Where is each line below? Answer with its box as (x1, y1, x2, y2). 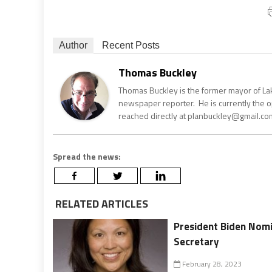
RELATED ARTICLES (53, 195, 148, 212)
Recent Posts (102, 39, 160, 50)
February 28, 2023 (180, 257, 242, 270)
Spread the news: (53, 149, 121, 163)
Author (59, 39, 87, 50)
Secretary (174, 233, 220, 250)
